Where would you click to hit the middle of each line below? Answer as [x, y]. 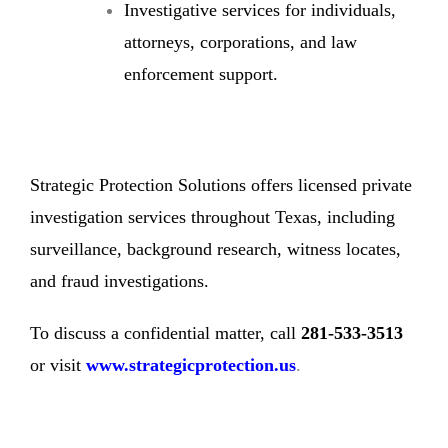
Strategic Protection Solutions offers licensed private [221, 184]
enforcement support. [201, 73]
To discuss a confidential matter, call [165, 332]
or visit [55, 364]
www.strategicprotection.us [191, 364]
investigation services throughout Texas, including [212, 216]
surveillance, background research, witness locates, [215, 248]
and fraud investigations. [119, 280]
